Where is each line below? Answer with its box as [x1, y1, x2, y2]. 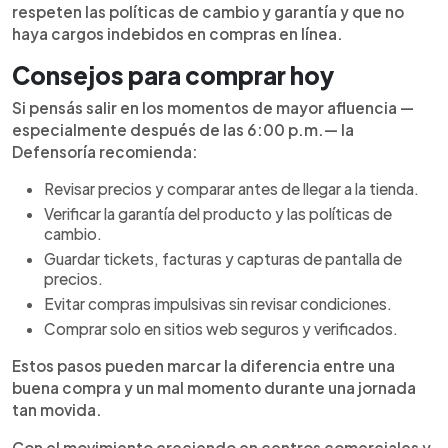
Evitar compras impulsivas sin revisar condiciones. [44, 294, 392, 313]
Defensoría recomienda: [12, 142, 198, 161]
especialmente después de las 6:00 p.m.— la [12, 120, 354, 139]
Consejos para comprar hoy [12, 60, 334, 90]
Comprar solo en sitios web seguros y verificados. [44, 319, 398, 338]
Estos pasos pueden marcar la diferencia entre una [12, 356, 395, 375]
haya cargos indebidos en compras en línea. [12, 24, 343, 43]
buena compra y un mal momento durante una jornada [12, 378, 416, 397]
